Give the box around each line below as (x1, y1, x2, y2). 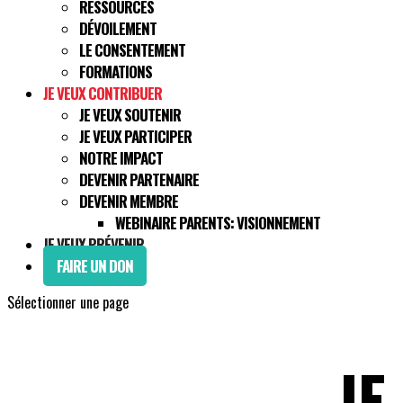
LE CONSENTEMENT (79, 39, 185, 61)
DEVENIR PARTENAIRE (79, 168, 199, 191)
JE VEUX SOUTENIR (79, 103, 181, 126)
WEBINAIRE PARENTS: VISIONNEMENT (115, 211, 320, 234)
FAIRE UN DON (57, 255, 133, 277)
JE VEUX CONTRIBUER (43, 82, 162, 104)
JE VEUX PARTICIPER (79, 125, 192, 148)
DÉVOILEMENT (79, 17, 157, 40)
